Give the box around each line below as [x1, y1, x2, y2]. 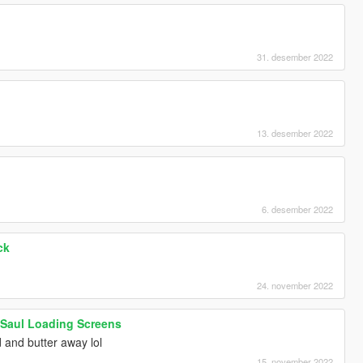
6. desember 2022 [262, 202, 334, 216]
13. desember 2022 [257, 126, 334, 139]
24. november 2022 [257, 278, 334, 292]
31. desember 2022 [257, 49, 334, 63]
